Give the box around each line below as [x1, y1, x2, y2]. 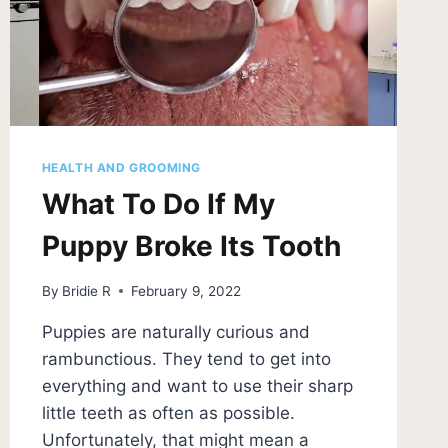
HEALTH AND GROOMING [41, 159, 201, 175]
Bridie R [61, 282, 111, 299]
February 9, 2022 [130, 282, 241, 299]
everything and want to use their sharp [41, 375, 353, 396]
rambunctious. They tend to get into [41, 348, 331, 369]
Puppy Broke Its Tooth [41, 228, 341, 263]
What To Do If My [41, 186, 275, 221]
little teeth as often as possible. [41, 402, 295, 423]
